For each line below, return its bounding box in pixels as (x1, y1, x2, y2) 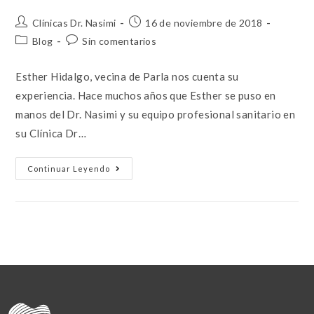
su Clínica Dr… (15, 126, 87, 139)
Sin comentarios (82, 34, 157, 47)
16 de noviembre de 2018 (145, 16, 263, 29)
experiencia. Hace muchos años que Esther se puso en (15, 88, 276, 102)
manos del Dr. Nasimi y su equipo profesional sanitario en (15, 107, 296, 121)
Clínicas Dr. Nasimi (32, 16, 116, 29)
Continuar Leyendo (27, 163, 111, 173)
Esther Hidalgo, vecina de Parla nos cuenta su (15, 69, 239, 83)
